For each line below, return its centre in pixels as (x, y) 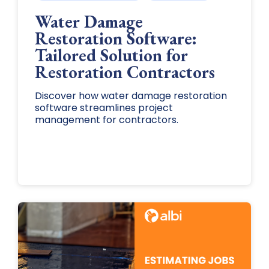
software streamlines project (104, 107)
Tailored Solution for (111, 55)
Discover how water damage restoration (131, 95)
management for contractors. (106, 119)
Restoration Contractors (125, 72)
